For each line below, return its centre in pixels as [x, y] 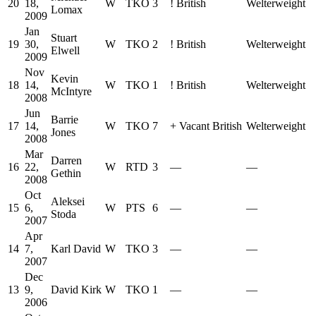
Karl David [76, 249]
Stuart [64, 38]
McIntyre [71, 92]
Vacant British [211, 126]
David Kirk [76, 290]
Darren [66, 161]
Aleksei [68, 202]
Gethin [66, 174]
